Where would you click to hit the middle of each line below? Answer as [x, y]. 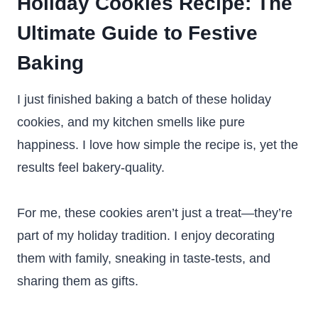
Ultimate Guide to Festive [137, 33]
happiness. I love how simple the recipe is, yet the [158, 145]
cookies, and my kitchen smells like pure [131, 122]
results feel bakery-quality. [91, 168]
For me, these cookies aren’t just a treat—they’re [155, 213]
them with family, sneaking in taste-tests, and [144, 258]
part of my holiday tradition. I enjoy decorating [146, 236]
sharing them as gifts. [78, 281]
